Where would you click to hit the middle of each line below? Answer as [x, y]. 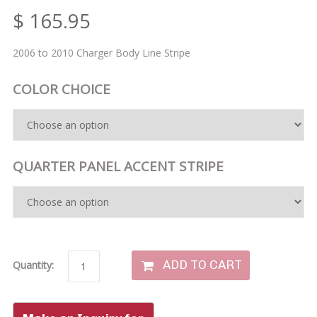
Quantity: [33, 265]
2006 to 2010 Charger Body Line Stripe [101, 52]
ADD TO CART [202, 265]
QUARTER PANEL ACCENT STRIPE [118, 166]
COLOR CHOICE [61, 89]
